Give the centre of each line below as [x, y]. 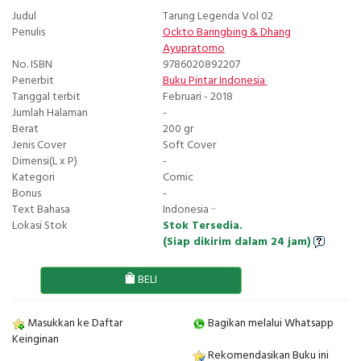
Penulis [29, 33]
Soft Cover [189, 146]
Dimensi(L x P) [45, 162]
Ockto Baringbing [205, 33]
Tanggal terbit [46, 98]
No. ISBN [32, 65]
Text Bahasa [41, 210]
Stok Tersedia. [202, 226]
